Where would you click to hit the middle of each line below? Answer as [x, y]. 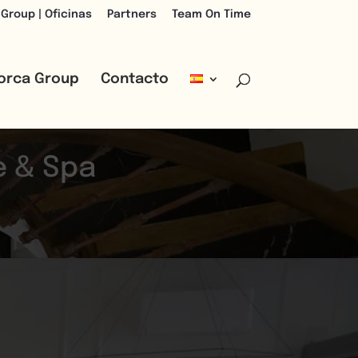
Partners [131, 14]
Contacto [134, 79]
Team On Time [211, 14]
